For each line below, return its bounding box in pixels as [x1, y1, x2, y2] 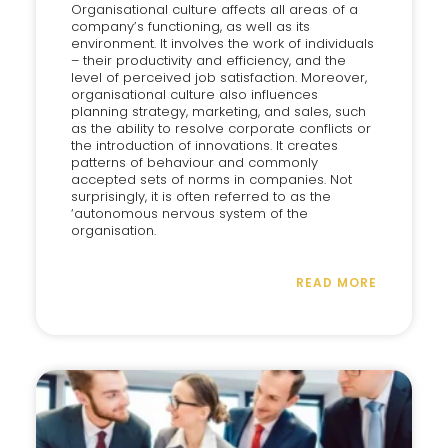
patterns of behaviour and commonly [71, 153, 318, 172]
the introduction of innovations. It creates [71, 136, 338, 155]
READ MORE [296, 274, 377, 291]
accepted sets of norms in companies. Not [71, 170, 352, 189]
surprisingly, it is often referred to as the [71, 187, 331, 206]
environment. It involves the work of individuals [71, 34, 374, 53]
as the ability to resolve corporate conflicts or [71, 119, 371, 138]
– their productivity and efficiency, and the [71, 51, 346, 70]
